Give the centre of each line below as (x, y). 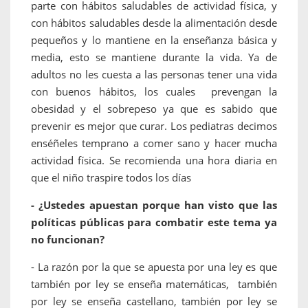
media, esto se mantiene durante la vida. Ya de (154, 57)
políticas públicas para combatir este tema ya (154, 222)
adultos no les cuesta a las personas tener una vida (154, 75)
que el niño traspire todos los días (111, 178)
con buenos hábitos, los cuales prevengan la (154, 92)
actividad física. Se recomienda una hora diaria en (154, 161)
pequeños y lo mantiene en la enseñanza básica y (154, 40)
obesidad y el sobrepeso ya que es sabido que (154, 109)
